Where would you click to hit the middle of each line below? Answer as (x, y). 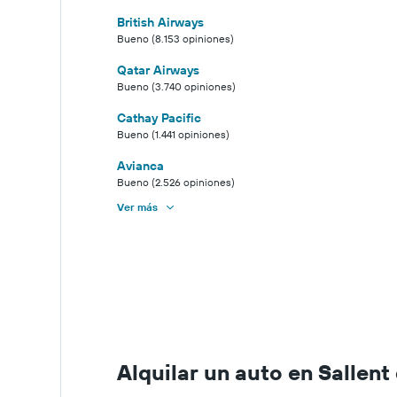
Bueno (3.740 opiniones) (176, 87)
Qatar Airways (158, 70)
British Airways (160, 23)
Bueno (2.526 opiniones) (176, 183)
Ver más (137, 207)
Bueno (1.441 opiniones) (173, 135)
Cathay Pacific (159, 118)
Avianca (140, 166)
